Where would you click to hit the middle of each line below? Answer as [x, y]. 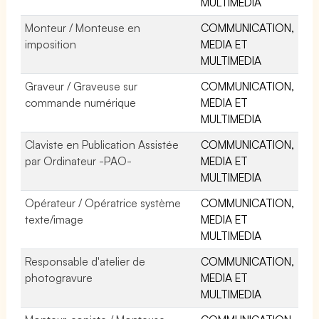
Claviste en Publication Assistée [102, 144]
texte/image [54, 219]
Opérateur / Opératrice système [103, 203]
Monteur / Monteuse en [83, 27]
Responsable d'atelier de [85, 261]
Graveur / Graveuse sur [82, 86]
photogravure [59, 277]
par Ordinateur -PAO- [79, 161]
